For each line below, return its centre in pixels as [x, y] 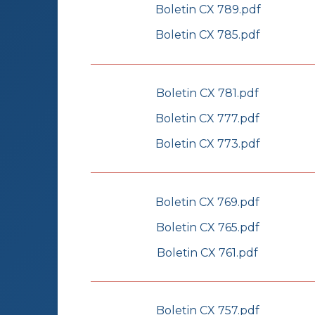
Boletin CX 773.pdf [207, 143]
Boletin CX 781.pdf [207, 93]
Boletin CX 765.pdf [207, 227]
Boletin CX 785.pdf [208, 35]
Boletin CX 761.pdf [207, 252]
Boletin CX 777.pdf [207, 118]
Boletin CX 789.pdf [208, 10]
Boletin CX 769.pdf [207, 202]
